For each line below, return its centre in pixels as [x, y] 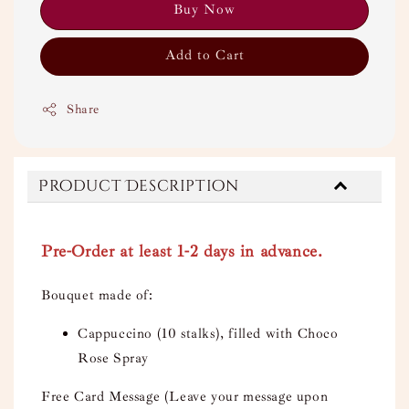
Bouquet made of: [100, 296]
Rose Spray [113, 359]
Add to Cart [204, 56]
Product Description [139, 186]
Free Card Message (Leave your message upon [185, 397]
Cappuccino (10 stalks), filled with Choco [208, 334]
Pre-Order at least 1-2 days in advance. [182, 252]
